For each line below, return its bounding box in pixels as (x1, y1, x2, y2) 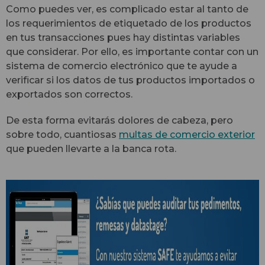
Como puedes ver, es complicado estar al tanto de (6, 3, 248, 15)
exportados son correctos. (6, 88, 132, 100)
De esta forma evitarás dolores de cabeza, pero (6, 114, 233, 126)
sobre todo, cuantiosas (6, 128, 119, 140)
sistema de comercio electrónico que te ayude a (6, 60, 237, 72)
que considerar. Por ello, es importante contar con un (6, 46, 258, 57)
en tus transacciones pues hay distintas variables (6, 31, 240, 43)
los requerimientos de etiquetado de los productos (6, 17, 251, 29)
